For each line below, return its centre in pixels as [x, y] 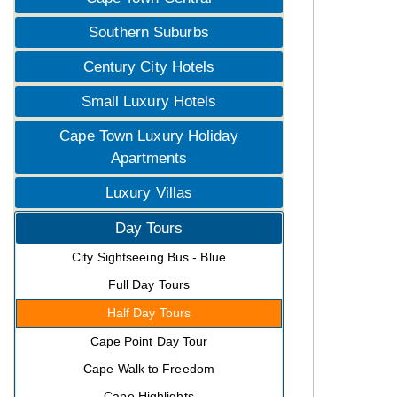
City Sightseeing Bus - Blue [149, 257]
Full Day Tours [149, 284]
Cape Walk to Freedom [149, 369]
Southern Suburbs [149, 32]
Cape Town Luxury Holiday [149, 136]
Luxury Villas [149, 193]
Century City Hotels [149, 67]
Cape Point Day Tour [149, 341]
